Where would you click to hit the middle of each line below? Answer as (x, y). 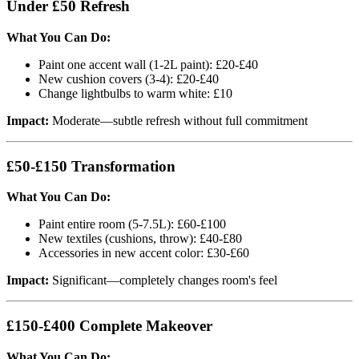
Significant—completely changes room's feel (163, 280)
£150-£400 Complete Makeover (109, 325)
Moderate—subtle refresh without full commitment (178, 120)
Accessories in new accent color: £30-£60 (144, 253)
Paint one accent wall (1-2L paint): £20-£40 (148, 64)
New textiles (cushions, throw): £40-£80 (140, 239)
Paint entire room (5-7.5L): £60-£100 (132, 224)
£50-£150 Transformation (91, 166)
